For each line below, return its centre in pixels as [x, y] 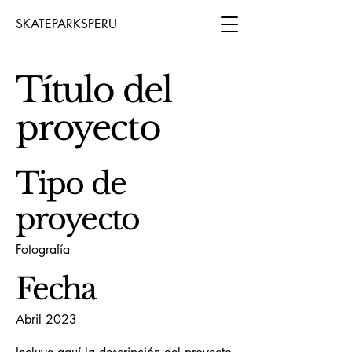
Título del [94, 90]
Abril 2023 [46, 319]
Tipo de [71, 183]
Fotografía [43, 249]
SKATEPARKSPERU [66, 24]
